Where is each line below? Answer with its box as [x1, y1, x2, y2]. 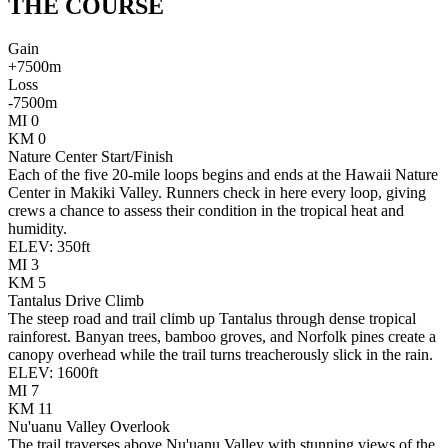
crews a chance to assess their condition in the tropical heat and [8, 201, 404, 219]
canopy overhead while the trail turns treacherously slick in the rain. [8, 345, 433, 363]
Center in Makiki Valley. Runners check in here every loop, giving [8, 183, 426, 201]
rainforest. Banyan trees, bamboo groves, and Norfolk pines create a [8, 327, 436, 345]
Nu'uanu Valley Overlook [8, 417, 170, 435]
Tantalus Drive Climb [8, 291, 144, 309]
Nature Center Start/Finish [8, 147, 173, 165]
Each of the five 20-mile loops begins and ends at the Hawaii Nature [8, 165, 438, 183]
